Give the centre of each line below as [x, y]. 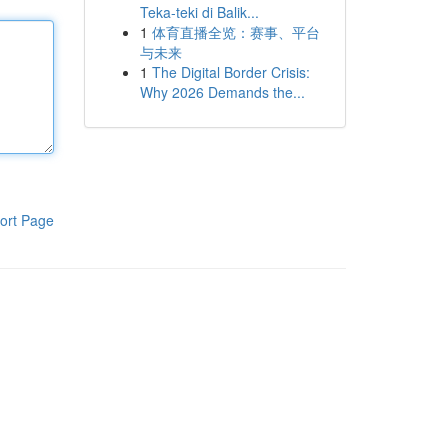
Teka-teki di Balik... [199, 12]
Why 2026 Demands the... [222, 92]
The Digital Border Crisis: [230, 72]
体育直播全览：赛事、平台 [235, 32]
